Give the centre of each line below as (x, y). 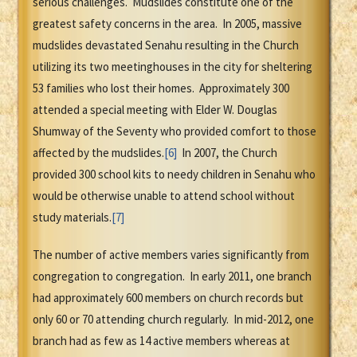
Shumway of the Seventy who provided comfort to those (175, 131)
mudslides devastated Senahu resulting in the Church (166, 45)
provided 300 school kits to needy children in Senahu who (174, 175)
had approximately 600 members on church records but (168, 298)
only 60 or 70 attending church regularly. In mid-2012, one (173, 320)
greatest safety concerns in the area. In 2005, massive (167, 24)
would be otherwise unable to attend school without (164, 196)
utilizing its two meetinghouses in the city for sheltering (173, 67)
